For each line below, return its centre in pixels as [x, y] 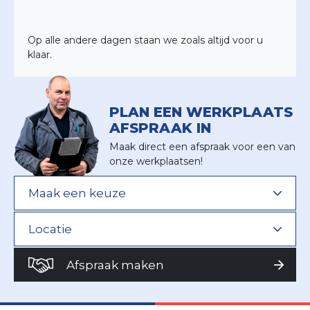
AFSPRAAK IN [160, 128]
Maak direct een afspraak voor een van [202, 147]
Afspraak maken [117, 265]
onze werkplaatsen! [156, 162]
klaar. [40, 55]
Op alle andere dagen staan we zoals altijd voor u [145, 40]
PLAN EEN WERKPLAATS [201, 112]
